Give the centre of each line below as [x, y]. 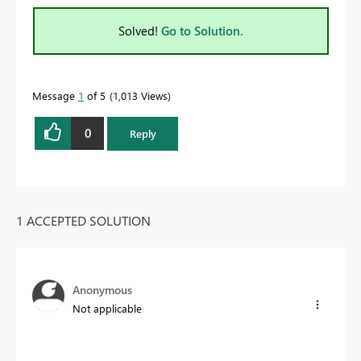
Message [55, 95]
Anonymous [102, 289]
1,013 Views [140, 95]
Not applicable [107, 308]
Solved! [140, 30]
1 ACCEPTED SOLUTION [83, 220]
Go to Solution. [202, 30]
